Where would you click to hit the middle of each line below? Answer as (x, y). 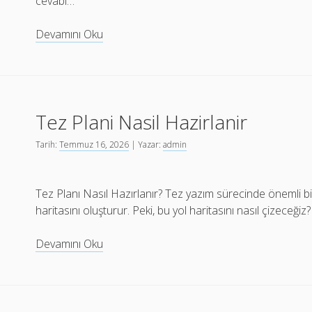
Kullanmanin (133, 84)
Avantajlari (128, 100)
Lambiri (121, 67)
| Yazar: (146, 145)
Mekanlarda (132, 50)
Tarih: (48, 145)
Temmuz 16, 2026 (94, 145)
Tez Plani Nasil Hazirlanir (142, 122)
